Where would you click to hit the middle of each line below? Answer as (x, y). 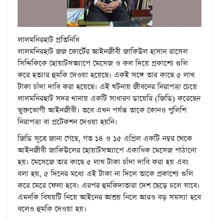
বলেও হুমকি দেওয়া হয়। (52, 209)
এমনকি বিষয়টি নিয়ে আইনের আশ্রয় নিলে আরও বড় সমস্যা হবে (109, 197)
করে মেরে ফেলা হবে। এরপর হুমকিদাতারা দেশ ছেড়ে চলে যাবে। (109, 185)
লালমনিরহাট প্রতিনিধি (50, 40)
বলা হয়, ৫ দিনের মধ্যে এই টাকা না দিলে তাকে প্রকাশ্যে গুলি (105, 174)
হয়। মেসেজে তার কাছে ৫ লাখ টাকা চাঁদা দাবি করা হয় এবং (103, 162)
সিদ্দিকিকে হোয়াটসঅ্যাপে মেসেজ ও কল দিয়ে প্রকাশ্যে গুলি (103, 63)
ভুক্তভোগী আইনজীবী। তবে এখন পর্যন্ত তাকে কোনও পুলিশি (102, 110)
